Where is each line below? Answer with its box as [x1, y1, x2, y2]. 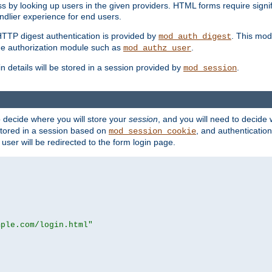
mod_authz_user [123, 43, 191, 53]
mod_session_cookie [109, 126, 196, 137]
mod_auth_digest [158, 32, 231, 42]
